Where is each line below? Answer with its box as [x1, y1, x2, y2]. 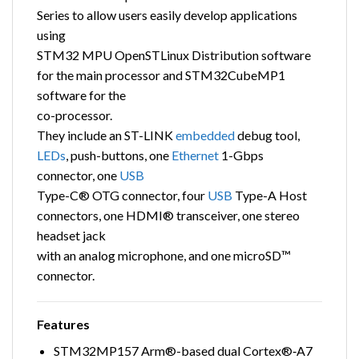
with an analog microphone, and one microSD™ [37, 247, 291, 263]
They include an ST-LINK [37, 127, 175, 143]
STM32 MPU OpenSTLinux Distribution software [37, 46, 311, 63]
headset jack [37, 227, 106, 243]
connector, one [37, 167, 119, 183]
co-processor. [37, 107, 112, 123]
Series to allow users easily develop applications [37, 6, 297, 22]
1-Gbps [219, 147, 264, 163]
